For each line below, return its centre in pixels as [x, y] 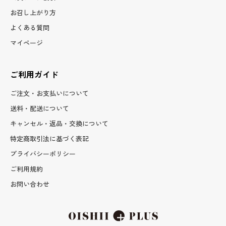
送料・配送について [40, 108]
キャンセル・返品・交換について [59, 123]
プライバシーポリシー [43, 153]
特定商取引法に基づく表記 [49, 138]
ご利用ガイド [34, 74]
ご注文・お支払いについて [49, 93]
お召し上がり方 [33, 12]
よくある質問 [30, 27]
